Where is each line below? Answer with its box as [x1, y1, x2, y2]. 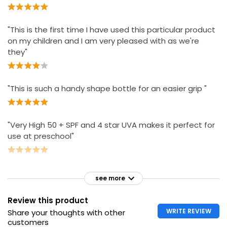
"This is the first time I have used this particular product [8, 24, 215, 35]
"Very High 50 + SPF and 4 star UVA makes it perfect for [8, 119, 215, 130]
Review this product [8, 195, 88, 206]
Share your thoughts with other [8, 207, 125, 218]
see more [95, 174, 125, 182]
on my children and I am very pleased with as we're [8, 35, 199, 46]
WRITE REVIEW [166, 207, 211, 216]
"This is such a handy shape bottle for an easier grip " [8, 83, 207, 94]
